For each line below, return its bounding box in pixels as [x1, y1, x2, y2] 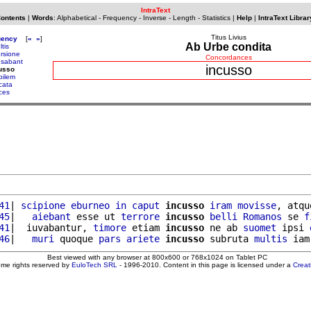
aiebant [32, 210, 71, 222]
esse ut [71, 210, 121, 222]
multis [254, 233, 287, 244]
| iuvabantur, [10, 221, 93, 233]
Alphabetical [56, 14, 96, 22]
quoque [54, 233, 99, 244]
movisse [237, 199, 276, 211]
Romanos [243, 210, 282, 222]
